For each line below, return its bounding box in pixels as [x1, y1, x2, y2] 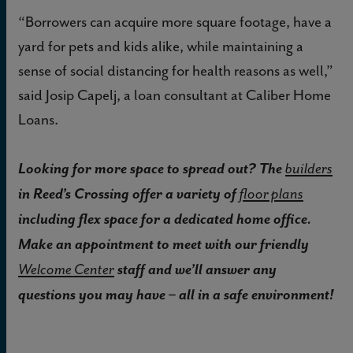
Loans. [18, 109, 58, 129]
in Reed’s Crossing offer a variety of [18, 183, 240, 203]
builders [285, 158, 333, 178]
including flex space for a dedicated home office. [18, 208, 311, 229]
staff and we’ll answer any [114, 258, 277, 279]
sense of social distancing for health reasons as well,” [18, 60, 333, 80]
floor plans [240, 184, 303, 203]
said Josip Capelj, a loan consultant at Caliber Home [18, 84, 331, 105]
